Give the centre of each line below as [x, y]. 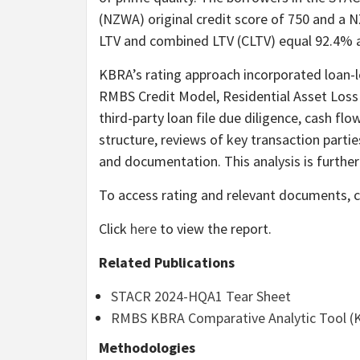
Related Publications [167, 262]
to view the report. [214, 228]
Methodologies [147, 347]
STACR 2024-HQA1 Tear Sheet [201, 296]
